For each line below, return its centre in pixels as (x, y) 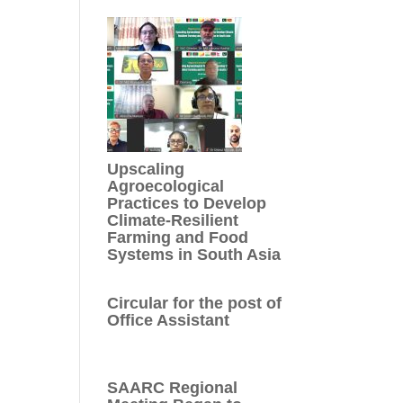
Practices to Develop (187, 203)
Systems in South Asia (194, 254)
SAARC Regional (173, 387)
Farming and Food (178, 237)
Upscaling (146, 169)
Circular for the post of (195, 303)
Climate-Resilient (173, 220)
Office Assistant (169, 320)
